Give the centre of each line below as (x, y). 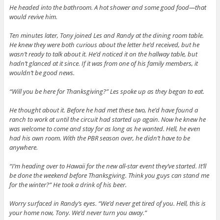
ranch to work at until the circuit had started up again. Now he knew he (107, 119)
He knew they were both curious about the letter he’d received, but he (104, 44)
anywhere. (23, 147)
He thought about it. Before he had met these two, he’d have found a (103, 110)
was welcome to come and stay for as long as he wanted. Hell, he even (105, 128)
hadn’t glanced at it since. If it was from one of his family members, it (103, 63)
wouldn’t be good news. (42, 72)
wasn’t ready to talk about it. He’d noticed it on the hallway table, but (103, 54)
